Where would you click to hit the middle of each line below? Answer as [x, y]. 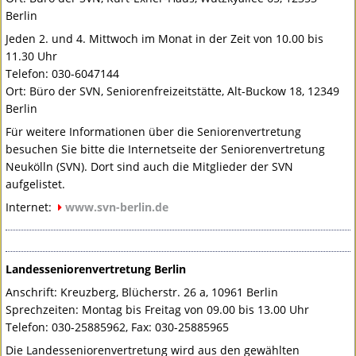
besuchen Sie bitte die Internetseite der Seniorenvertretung [166, 149]
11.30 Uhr [32, 56]
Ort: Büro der [43, 91]
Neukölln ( [33, 167]
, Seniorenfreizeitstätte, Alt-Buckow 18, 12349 [221, 91]
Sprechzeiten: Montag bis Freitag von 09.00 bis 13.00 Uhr [158, 310]
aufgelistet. [36, 184]
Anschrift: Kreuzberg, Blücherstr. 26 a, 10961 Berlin [142, 292]
